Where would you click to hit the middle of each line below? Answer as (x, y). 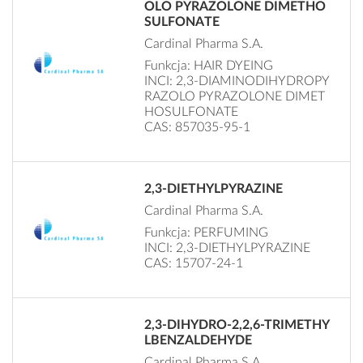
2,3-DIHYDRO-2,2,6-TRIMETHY (237, 325)
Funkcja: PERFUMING (207, 232)
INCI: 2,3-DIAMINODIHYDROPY (237, 81)
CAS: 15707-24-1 (194, 263)
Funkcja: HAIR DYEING (209, 65)
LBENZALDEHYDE (199, 340)
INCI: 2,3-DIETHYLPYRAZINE (228, 248)
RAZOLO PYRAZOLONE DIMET (235, 96)
